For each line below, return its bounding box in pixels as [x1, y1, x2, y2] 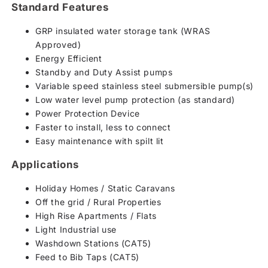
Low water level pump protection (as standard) [35, 94, 235, 105]
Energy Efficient [35, 53, 102, 63]
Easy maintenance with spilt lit [35, 135, 164, 146]
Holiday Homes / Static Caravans [35, 182, 175, 193]
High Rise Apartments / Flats [35, 210, 157, 221]
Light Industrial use [35, 224, 117, 234]
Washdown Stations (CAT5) [35, 237, 151, 248]
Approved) [35, 39, 81, 50]
